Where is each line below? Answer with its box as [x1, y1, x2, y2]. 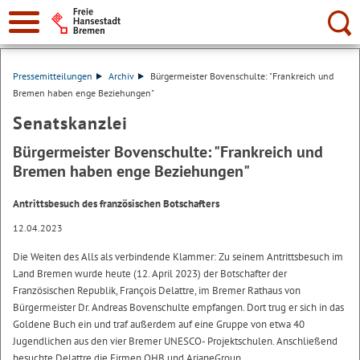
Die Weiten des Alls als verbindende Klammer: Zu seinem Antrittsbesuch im [13, 250, 343, 264]
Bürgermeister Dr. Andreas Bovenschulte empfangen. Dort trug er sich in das [13, 301, 344, 314]
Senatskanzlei [13, 112, 128, 134]
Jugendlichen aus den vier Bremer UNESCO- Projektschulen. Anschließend [13, 334, 337, 348]
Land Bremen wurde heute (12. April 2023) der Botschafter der [13, 267, 287, 280]
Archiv [108, 70, 134, 82]
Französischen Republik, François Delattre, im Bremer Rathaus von [13, 284, 301, 297]
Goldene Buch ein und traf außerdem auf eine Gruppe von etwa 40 [13, 317, 305, 331]
